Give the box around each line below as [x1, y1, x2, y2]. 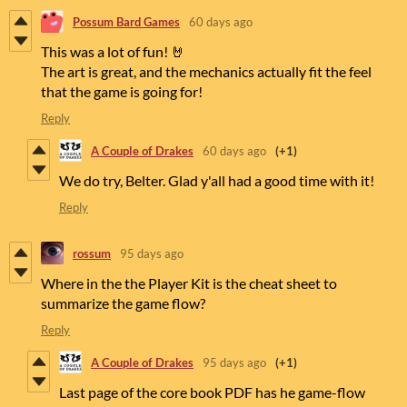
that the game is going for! [41, 83, 205, 101]
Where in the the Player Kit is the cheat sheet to [41, 274, 337, 293]
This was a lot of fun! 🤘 [41, 43, 185, 61]
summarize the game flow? [41, 294, 205, 313]
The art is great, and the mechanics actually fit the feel [41, 63, 372, 81]
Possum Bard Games [73, 14, 180, 29]
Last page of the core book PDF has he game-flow [59, 383, 365, 402]
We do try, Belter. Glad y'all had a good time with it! [59, 172, 374, 190]
